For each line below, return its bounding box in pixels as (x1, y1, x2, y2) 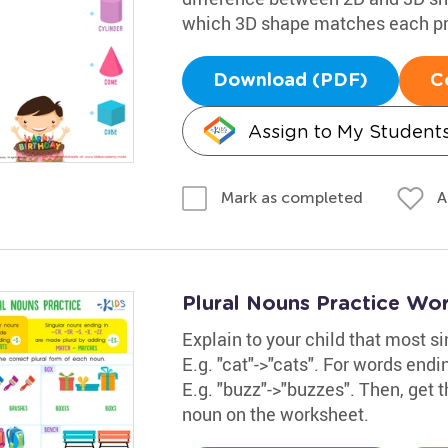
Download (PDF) (212, 71, 368, 90)
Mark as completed (220, 188, 363, 207)
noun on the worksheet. (181, 402, 369, 426)
